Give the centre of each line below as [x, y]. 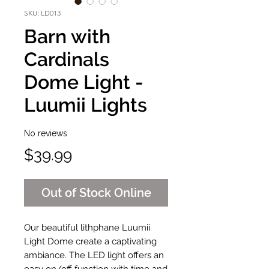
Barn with [67, 36]
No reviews [46, 133]
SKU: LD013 [42, 13]
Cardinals [67, 59]
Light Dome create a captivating [90, 241]
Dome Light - [83, 82]
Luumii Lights [86, 105]
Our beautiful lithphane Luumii [87, 228]
